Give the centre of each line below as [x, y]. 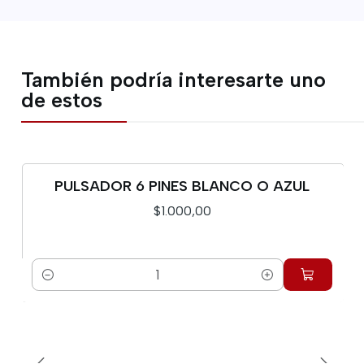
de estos [62, 100]
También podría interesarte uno [174, 80]
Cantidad [58, 284]
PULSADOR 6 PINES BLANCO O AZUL [182, 186]
